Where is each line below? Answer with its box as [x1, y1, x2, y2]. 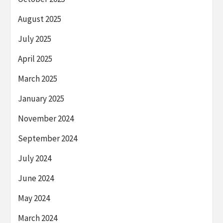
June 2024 [18, 172, 54, 184]
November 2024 [18, 112, 74, 124]
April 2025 [18, 53, 52, 64]
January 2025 [18, 93, 64, 104]
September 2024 [18, 132, 77, 144]
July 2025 [18, 33, 51, 44]
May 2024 [18, 192, 50, 204]
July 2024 [18, 152, 51, 164]
